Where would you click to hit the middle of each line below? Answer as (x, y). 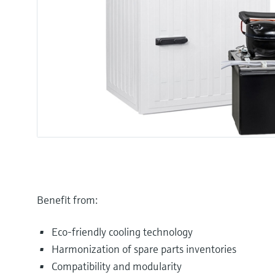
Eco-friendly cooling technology (122, 231)
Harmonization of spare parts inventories (144, 249)
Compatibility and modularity (117, 266)
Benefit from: (67, 199)
